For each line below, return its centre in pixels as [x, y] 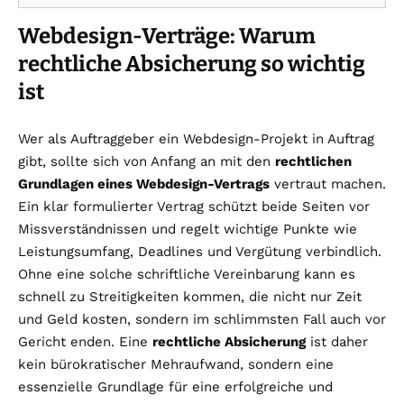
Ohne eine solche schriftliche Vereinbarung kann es [187, 274]
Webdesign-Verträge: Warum [167, 36]
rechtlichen [313, 161]
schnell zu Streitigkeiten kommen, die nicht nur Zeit [190, 296]
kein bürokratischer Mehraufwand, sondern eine [176, 364]
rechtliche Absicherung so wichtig [192, 64]
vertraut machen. [328, 184]
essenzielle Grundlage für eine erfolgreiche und [175, 386]
